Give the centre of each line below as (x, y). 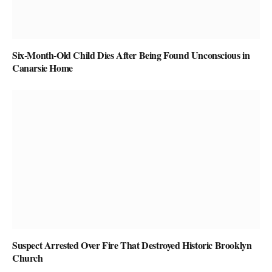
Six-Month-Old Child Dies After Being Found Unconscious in (131, 55)
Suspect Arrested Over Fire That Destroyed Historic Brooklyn (132, 245)
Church (28, 258)
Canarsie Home (42, 67)
